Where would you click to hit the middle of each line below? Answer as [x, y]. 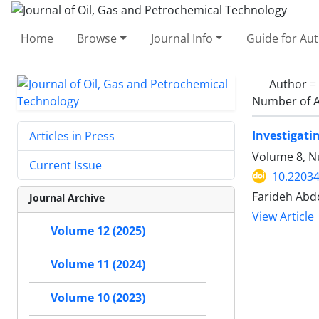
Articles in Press [72, 136]
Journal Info [182, 38]
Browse [97, 38]
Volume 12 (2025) [98, 231]
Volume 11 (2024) [98, 264]
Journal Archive [67, 197]
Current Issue [66, 165]
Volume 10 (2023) [98, 298]
